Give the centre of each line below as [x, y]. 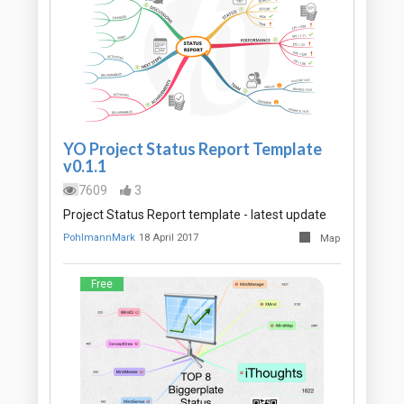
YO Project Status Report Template [193, 149]
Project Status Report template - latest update [195, 215]
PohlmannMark [99, 238]
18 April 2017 [169, 238]
